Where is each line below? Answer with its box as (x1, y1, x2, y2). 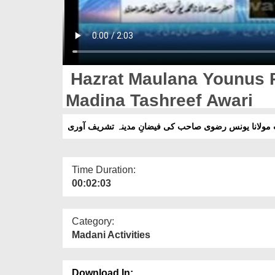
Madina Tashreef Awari (66, 90, 253, 110)
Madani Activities (72, 229, 150, 240)
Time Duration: (72, 164, 136, 175)
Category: (72, 215, 114, 227)
